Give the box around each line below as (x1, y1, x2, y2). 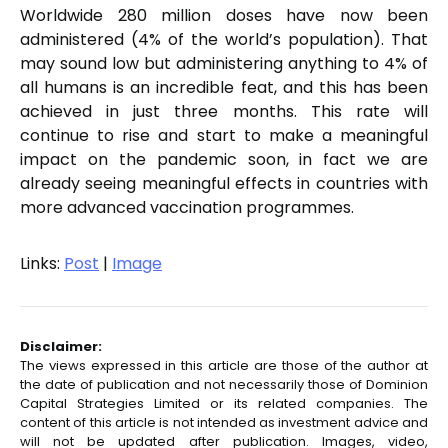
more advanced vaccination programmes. (20, 196, 354, 219)
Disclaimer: (20, 337, 102, 356)
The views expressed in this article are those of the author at (20, 356, 428, 375)
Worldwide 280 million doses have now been (20, 4, 428, 27)
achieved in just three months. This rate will (20, 100, 428, 123)
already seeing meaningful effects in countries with (20, 172, 428, 195)
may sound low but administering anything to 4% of (20, 52, 428, 75)
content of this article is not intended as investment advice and (20, 413, 428, 432)
